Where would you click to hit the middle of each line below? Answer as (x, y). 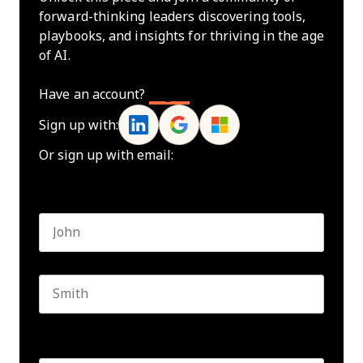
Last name (69, 320)
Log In (169, 94)
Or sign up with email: (106, 155)
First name (69, 258)
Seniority (65, 344)
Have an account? (94, 94)
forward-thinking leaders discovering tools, (173, 17)
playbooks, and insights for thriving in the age (181, 36)
